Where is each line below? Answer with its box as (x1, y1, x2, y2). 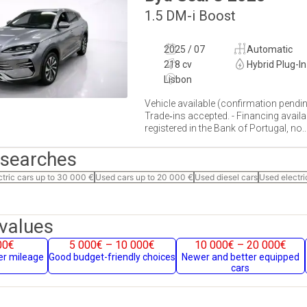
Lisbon (164, 74, 192, 85)
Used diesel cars (195, 172, 258, 182)
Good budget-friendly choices (48, 251, 175, 262)
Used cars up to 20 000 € (95, 172, 193, 182)
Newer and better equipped (181, 251, 299, 262)
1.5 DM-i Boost (145, 8, 236, 24)
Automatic (246, 44, 293, 55)
